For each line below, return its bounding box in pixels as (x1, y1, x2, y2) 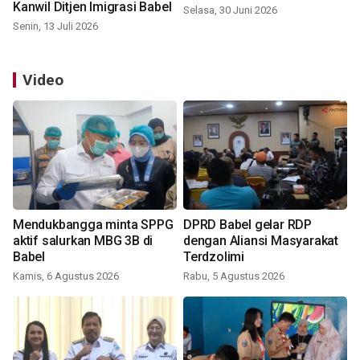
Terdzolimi (183, 248, 244, 264)
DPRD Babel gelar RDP (183, 216, 312, 232)
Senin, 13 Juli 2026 (13, 19, 98, 32)
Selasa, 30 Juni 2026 (183, 3, 277, 16)
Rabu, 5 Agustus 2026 (183, 269, 284, 282)
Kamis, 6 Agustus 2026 (13, 269, 119, 282)
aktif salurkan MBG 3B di (13, 232, 153, 248)
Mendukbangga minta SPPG (13, 216, 174, 232)
